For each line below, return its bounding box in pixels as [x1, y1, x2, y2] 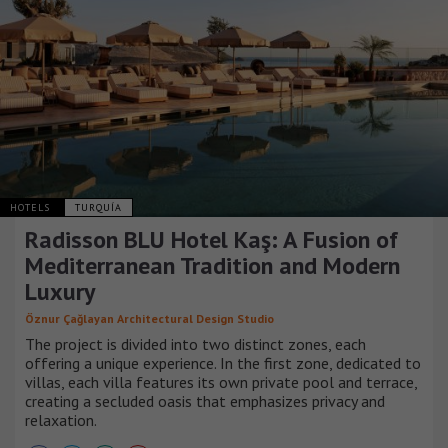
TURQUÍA [75, 200, 122, 214]
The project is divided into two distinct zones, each [25, 333, 366, 354]
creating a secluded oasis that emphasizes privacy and [25, 390, 385, 411]
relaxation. [25, 409, 97, 430]
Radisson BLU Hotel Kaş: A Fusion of [25, 223, 398, 255]
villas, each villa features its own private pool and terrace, [25, 371, 417, 392]
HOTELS [10, 200, 54, 214]
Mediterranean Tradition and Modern [25, 249, 400, 281]
